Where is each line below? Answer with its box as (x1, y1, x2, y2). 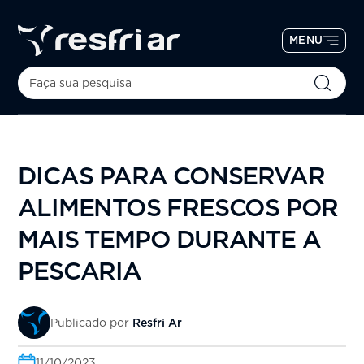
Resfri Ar (132, 316, 183, 330)
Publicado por (50, 316, 133, 330)
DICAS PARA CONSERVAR (18, 161, 325, 191)
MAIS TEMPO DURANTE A (18, 224, 321, 254)
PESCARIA (18, 256, 141, 286)
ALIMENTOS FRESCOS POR (18, 193, 339, 223)
